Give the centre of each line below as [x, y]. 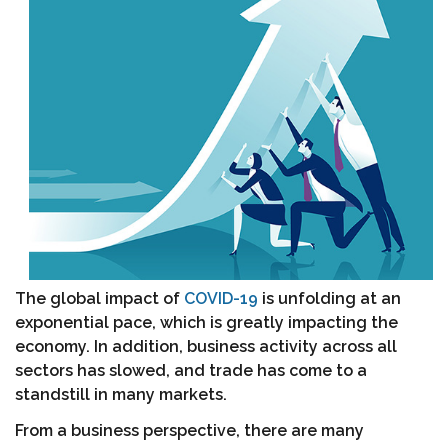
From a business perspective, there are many [189, 430]
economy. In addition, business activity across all [206, 346]
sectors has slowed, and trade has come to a [191, 370]
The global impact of [99, 298]
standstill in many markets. [121, 394]
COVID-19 [221, 298]
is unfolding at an [329, 298]
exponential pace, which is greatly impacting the [206, 322]
